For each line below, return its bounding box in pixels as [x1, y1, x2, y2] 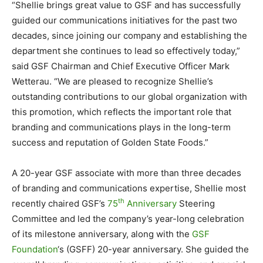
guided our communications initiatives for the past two [12, 14, 237, 26]
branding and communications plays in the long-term [12, 121, 231, 133]
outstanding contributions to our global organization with [12, 90, 247, 102]
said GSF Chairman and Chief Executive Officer [12, 60, 209, 72]
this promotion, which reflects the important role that [12, 106, 231, 117]
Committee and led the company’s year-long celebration [12, 213, 244, 224]
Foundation [12, 243, 58, 255]
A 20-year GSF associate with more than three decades [12, 167, 241, 178]
